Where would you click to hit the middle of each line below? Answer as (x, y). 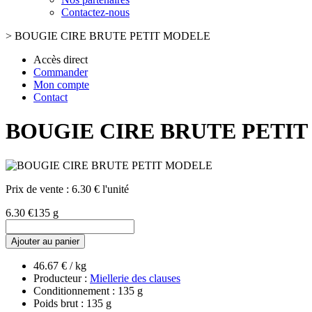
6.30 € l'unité (100, 189)
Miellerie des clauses (135, 278)
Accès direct (61, 60)
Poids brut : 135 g (72, 303)
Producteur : (62, 278)
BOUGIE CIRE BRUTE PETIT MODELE (112, 36)
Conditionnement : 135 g (88, 290)
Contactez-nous (95, 12)
